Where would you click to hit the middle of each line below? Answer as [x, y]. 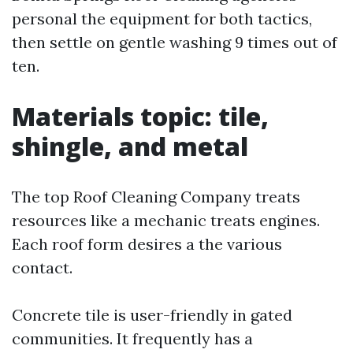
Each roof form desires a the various [147, 244]
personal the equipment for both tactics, [162, 19]
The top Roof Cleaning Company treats [156, 197]
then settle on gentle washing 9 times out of [175, 42]
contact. [42, 268]
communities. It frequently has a [132, 338]
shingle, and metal [130, 146]
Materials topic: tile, [140, 116]
